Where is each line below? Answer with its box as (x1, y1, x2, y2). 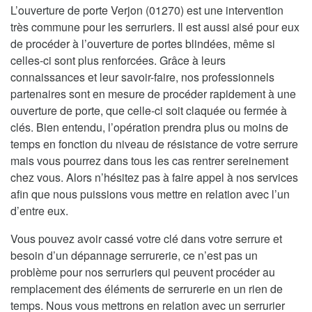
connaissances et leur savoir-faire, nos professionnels (10, 68, 274, 85)
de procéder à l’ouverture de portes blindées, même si (10, 35, 275, 52)
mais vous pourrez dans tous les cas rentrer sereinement (10, 152, 288, 169)
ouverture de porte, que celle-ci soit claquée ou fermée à (10, 102, 287, 118)
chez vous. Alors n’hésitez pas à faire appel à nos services (10, 169, 298, 185)
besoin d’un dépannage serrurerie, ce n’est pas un (10, 247, 258, 263)
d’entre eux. (10, 202, 68, 219)
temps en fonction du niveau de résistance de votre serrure (10, 135, 298, 152)
